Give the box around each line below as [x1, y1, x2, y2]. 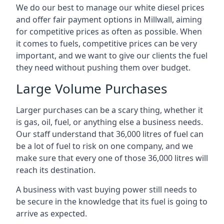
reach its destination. [16, 164, 95, 175]
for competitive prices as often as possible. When [16, 26, 202, 37]
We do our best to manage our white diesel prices [16, 2, 204, 13]
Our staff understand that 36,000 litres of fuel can [16, 128, 203, 139]
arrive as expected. [16, 208, 87, 219]
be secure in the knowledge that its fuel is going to [16, 196, 207, 207]
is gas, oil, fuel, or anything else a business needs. [16, 116, 203, 127]
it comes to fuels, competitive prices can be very [16, 38, 197, 49]
